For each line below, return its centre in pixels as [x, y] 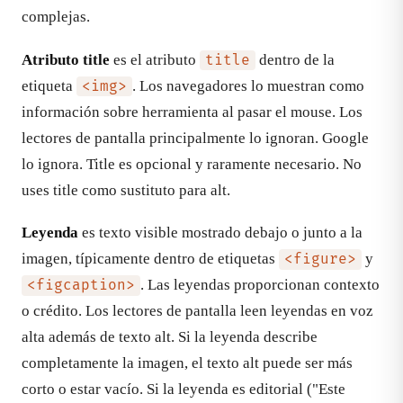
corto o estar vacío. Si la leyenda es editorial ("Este [184, 390]
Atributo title [66, 59]
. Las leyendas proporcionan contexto [260, 285]
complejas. [56, 16]
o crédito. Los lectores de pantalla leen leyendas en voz [197, 311]
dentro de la [295, 59]
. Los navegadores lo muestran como [248, 85]
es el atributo [155, 59]
